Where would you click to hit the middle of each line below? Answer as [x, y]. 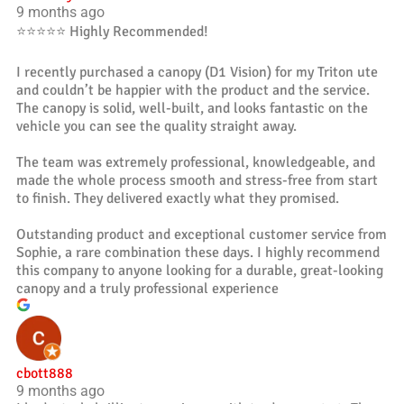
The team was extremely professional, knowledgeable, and [196, 162]
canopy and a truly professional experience [147, 288]
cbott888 [45, 373]
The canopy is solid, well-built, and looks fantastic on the [192, 108]
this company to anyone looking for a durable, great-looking [200, 270]
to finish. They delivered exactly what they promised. [178, 198]
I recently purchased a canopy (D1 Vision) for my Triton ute [197, 72]
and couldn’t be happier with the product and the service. [193, 90]
